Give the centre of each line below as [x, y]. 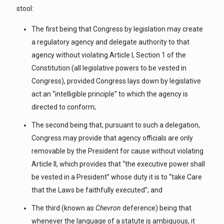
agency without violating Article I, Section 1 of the [109, 55]
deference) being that [156, 208]
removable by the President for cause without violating [117, 151]
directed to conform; [64, 107]
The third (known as [63, 208]
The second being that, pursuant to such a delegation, [116, 125]
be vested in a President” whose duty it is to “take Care [117, 177]
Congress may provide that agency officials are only [112, 138]
